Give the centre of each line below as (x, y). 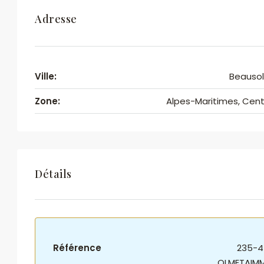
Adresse (56, 19)
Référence (77, 248)
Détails (53, 174)
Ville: (46, 76)
